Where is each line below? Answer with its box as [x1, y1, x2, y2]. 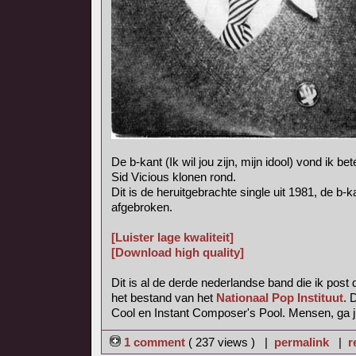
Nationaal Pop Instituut [216, 291, 343, 304]
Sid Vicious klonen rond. [111, 170, 236, 184]
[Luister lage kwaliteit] [111, 230, 234, 244]
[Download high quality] [111, 246, 244, 259]
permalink [274, 335, 329, 349]
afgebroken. [111, 200, 172, 214]
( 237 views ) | [188, 335, 274, 349]
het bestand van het [111, 291, 216, 304]
